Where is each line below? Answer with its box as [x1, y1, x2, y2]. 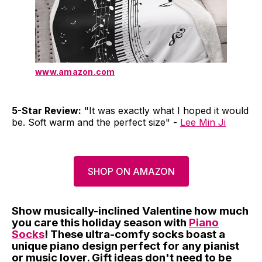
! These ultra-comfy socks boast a [44, 227, 225, 242]
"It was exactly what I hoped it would [81, 105, 249, 117]
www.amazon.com [35, 67, 115, 77]
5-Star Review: [12, 105, 81, 117]
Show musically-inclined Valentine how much [12, 204, 249, 218]
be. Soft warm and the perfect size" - [12, 116, 180, 129]
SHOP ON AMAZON [87, 166, 175, 178]
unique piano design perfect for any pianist [12, 239, 239, 253]
